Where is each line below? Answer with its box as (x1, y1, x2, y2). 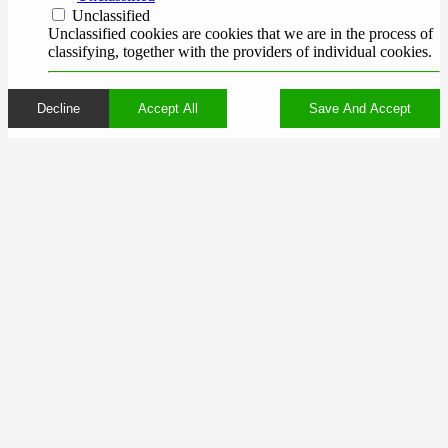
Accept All (138, 101, 198, 117)
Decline (37, 101, 80, 117)
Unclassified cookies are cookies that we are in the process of (48, 25, 433, 43)
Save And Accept (309, 101, 411, 117)
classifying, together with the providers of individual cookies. (48, 43, 432, 61)
